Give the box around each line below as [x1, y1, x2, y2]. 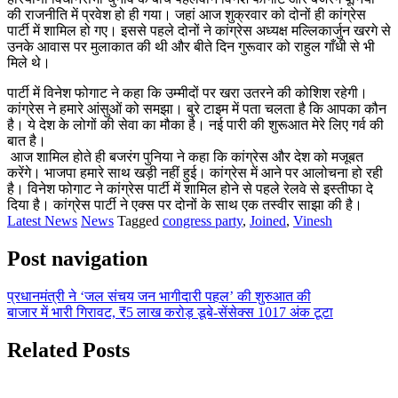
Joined [250, 212, 286, 228]
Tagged [117, 212, 163, 228]
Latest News [7, 212, 77, 228]
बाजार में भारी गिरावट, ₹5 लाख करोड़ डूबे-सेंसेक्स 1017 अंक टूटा [7, 304, 333, 320]
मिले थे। [7, 54, 51, 70]
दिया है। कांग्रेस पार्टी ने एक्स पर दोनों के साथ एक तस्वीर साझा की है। [7, 196, 362, 212]
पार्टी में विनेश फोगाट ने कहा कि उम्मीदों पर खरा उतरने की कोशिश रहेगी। [7, 84, 368, 100]
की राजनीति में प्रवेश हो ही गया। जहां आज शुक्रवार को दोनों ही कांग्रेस [7, 6, 366, 22]
